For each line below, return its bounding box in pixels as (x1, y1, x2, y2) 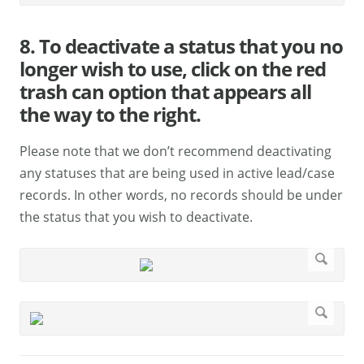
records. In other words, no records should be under (19, 186, 343, 205)
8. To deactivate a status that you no (19, 32, 343, 60)
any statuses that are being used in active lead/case (19, 164, 335, 183)
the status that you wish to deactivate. (19, 208, 253, 227)
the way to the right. (19, 101, 201, 128)
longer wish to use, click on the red (19, 55, 326, 83)
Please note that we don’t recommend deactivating (19, 142, 331, 161)
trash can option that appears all (19, 78, 311, 106)
